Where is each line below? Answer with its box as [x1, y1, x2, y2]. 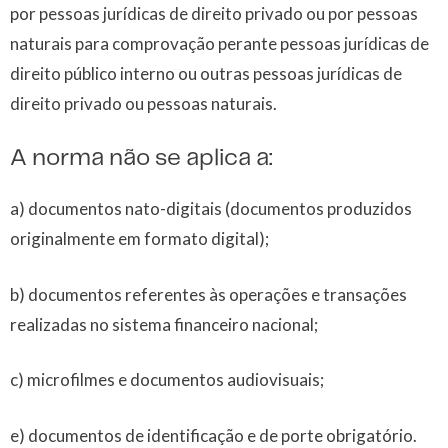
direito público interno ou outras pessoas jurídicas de [10, 62, 402, 84]
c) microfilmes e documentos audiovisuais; [10, 369, 324, 391]
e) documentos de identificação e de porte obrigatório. [10, 424, 417, 446]
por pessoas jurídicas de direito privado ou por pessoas [10, 2, 418, 24]
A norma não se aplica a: [10, 147, 272, 171]
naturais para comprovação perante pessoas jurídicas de [10, 32, 429, 54]
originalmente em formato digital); [10, 228, 272, 250]
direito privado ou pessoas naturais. [10, 92, 277, 114]
